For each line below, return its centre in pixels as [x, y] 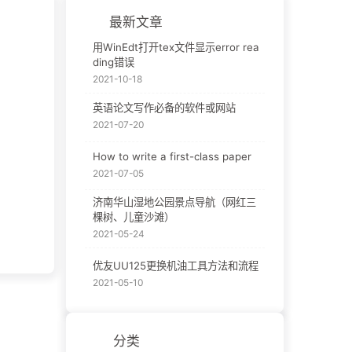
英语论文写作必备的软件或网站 [164, 108]
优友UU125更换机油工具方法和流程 [175, 265]
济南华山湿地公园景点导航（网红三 [174, 202]
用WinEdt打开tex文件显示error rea [176, 47]
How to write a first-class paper [172, 156]
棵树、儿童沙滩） [133, 217]
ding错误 [113, 62]
